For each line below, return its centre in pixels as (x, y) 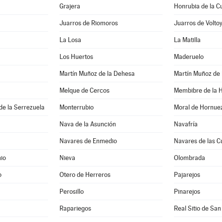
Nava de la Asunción (88, 124)
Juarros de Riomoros (89, 23)
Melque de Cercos (85, 90)
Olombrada (190, 158)
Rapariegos (76, 208)
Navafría (186, 124)
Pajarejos (187, 175)
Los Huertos (77, 57)
